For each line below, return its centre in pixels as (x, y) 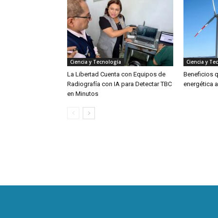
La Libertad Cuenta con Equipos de (116, 74)
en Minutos (83, 94)
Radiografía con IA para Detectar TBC (119, 84)
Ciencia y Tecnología (96, 62)
